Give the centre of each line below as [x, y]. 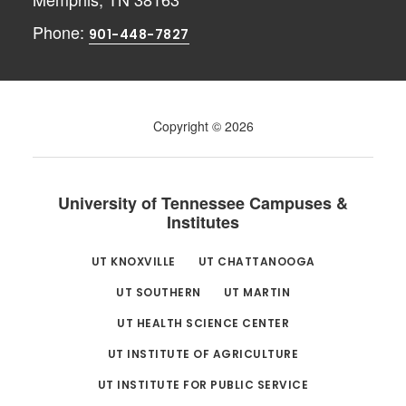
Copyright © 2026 [203, 126]
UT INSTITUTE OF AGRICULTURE [203, 353]
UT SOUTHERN [159, 292]
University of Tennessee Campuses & [203, 203]
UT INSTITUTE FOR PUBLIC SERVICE [203, 384]
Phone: [60, 31]
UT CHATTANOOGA [256, 261]
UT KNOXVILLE [133, 261]
